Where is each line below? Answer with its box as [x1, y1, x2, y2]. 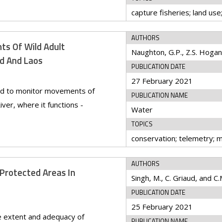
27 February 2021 [131, 76, 193, 86]
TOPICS [131, 119, 153, 129]
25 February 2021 [131, 202, 193, 212]
